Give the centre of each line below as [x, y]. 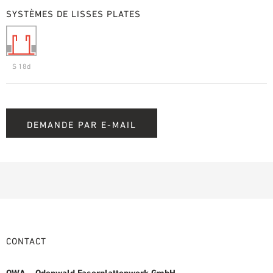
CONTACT [26, 241]
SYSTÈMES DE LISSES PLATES [73, 14]
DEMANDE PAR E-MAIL [82, 125]
